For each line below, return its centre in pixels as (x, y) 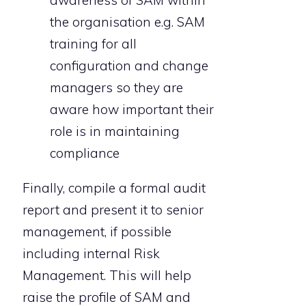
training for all (93, 44)
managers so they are (116, 88)
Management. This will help (107, 276)
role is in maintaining (115, 131)
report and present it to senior (113, 210)
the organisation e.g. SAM (127, 22)
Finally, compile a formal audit (114, 188)
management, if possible (97, 232)
